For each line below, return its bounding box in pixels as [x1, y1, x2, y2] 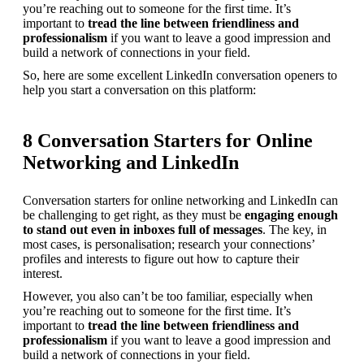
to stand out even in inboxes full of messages [23, 223, 262, 237]
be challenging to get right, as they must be [23, 208, 245, 223]
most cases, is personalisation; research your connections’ [23, 237, 314, 252]
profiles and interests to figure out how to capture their [23, 252, 299, 266]
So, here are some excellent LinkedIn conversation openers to [23, 68, 337, 83]
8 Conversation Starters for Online [23, 130, 313, 152]
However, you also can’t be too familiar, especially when [23, 289, 313, 304]
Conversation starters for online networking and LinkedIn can [23, 193, 338, 208]
